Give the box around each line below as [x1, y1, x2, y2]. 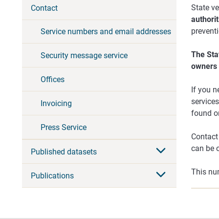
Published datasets [31, 147, 97, 156]
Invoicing [41, 98, 72, 108]
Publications [31, 171, 74, 180]
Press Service [41, 122, 87, 132]
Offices [41, 74, 65, 84]
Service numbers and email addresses [41, 26, 171, 36]
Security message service [41, 50, 128, 60]
